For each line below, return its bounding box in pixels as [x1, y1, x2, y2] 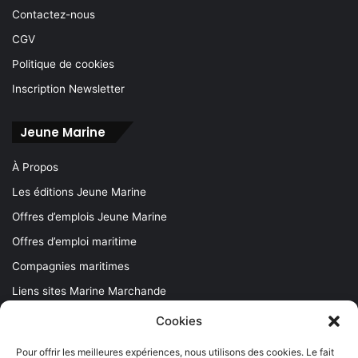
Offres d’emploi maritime [12, 235, 137, 249]
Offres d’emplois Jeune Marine [12, 210, 167, 224]
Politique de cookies [12, 58, 114, 71]
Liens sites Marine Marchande [12, 284, 166, 298]
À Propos [12, 161, 58, 174]
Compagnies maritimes [12, 260, 129, 273]
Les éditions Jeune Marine [12, 185, 146, 199]
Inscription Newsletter [12, 82, 125, 96]
